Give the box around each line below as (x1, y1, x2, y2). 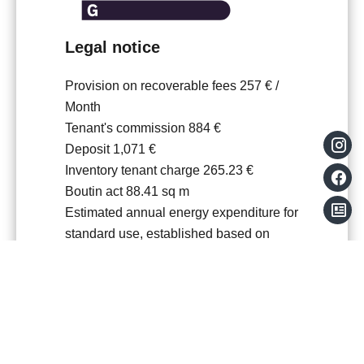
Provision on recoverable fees (65, 78, 240, 93)
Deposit (65, 141, 113, 156)
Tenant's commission (65, 120, 188, 135)
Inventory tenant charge (65, 162, 203, 177)
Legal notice (65, 37, 160, 56)
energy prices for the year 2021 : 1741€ (65, 247, 289, 262)
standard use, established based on (65, 226, 270, 240)
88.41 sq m (126, 184, 189, 198)
